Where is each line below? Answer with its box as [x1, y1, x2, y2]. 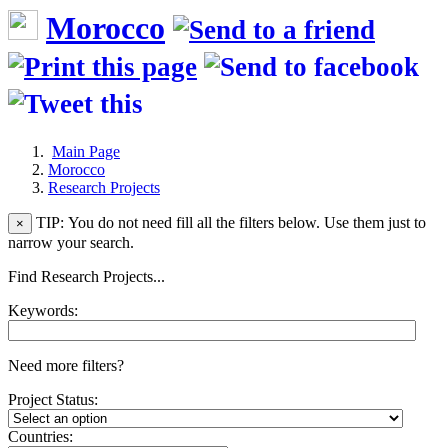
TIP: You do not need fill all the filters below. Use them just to [32, 213, 426, 231]
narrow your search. [8, 233, 134, 251]
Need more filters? [8, 356, 124, 374]
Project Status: [8, 390, 98, 408]
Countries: [8, 427, 73, 445]
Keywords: [8, 301, 78, 319]
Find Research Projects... [8, 267, 165, 285]
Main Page [52, 142, 120, 160]
